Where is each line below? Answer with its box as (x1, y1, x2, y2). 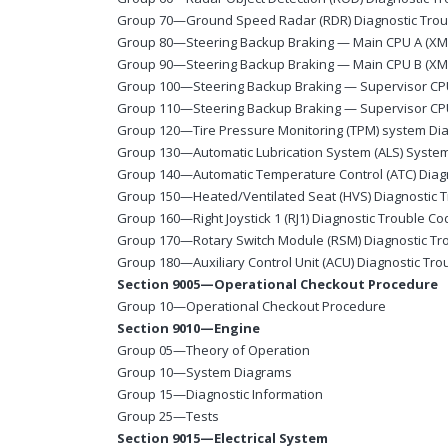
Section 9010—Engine (117, 319, 260, 338)
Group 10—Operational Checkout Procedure (117, 297, 386, 316)
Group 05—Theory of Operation (117, 341, 310, 360)
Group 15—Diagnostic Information (117, 385, 323, 404)
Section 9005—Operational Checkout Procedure (117, 275, 438, 294)
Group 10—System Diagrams (117, 363, 292, 382)
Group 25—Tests (117, 407, 219, 426)
